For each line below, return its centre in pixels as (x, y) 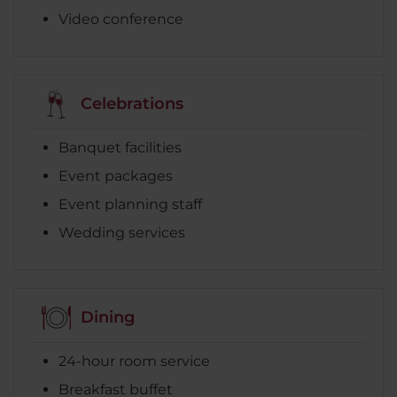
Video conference (121, 19)
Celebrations (132, 104)
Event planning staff (130, 204)
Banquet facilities (120, 147)
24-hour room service (134, 361)
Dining (108, 318)
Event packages (116, 175)
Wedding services (122, 232)
